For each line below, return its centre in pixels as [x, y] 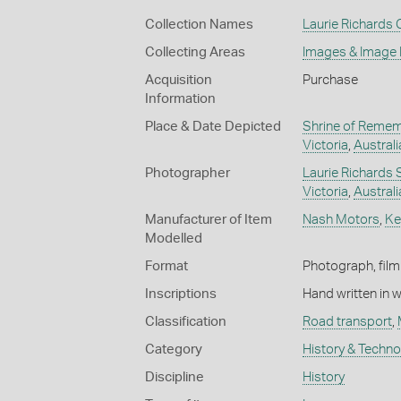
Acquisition [179, 80]
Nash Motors [341, 219]
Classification [186, 321]
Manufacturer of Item [209, 219]
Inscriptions [181, 294]
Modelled [174, 238]
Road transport [347, 321]
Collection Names [199, 24]
